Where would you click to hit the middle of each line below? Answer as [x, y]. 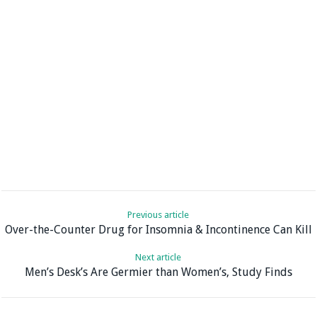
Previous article [158, 215]
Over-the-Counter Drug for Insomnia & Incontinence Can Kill [158, 230]
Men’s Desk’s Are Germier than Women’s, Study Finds [158, 272]
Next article [158, 258]
